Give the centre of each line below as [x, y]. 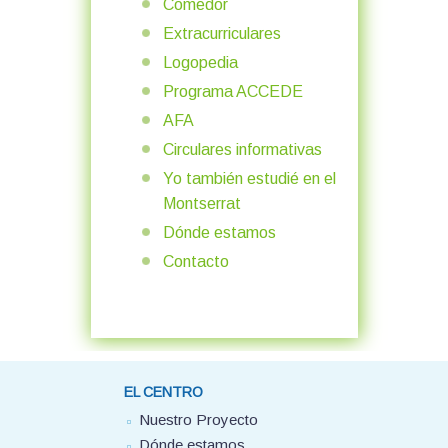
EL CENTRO [163, 392]
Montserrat [201, 204]
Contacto [195, 262]
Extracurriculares [221, 34]
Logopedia [200, 63]
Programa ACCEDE [232, 92]
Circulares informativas [242, 150]
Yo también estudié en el [249, 179]
